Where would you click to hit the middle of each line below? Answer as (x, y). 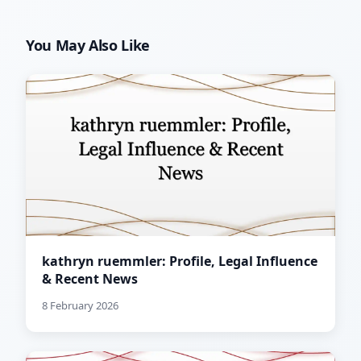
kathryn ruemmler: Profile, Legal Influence (180, 261)
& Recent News (90, 279)
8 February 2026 (80, 306)
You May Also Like (88, 46)
